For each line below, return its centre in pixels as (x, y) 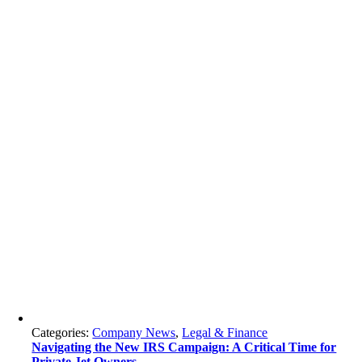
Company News (134, 333)
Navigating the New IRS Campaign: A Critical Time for (184, 347)
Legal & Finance (225, 333)
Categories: (62, 333)
